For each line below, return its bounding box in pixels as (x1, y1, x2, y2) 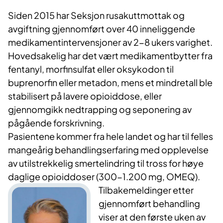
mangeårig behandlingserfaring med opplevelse (8, 144, 209, 156)
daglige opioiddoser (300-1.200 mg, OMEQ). (8, 171, 200, 183)
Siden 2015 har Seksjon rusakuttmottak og (8, 9, 185, 21)
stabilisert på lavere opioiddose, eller (8, 90, 162, 102)
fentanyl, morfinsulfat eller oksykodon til (8, 63, 174, 75)
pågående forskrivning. (8, 117, 105, 129)
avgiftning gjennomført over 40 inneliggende (8, 23, 195, 35)
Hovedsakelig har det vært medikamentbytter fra (8, 50, 213, 62)
